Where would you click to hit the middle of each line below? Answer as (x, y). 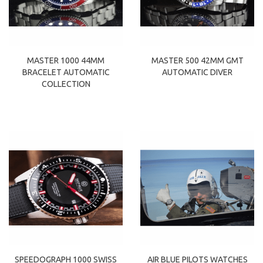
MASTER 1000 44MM (66, 61)
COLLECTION (66, 84)
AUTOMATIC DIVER (197, 73)
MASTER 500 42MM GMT (197, 61)
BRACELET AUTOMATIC (66, 73)
